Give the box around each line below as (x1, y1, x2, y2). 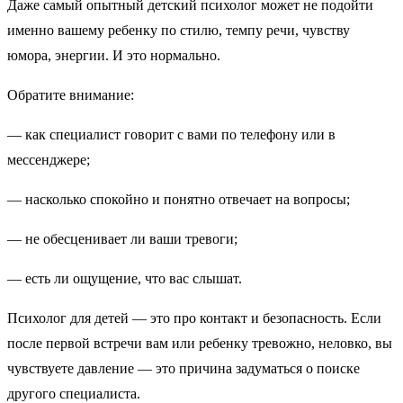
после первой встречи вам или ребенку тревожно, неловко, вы (7, 336, 392, 352)
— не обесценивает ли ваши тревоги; (7, 231, 245, 247)
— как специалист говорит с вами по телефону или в (7, 127, 336, 143)
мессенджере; (7, 152, 97, 168)
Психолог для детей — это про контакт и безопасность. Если (7, 310, 381, 327)
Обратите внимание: (7, 87, 141, 103)
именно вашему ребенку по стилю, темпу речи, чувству (7, 22, 350, 39)
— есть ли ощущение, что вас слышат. (7, 271, 242, 287)
